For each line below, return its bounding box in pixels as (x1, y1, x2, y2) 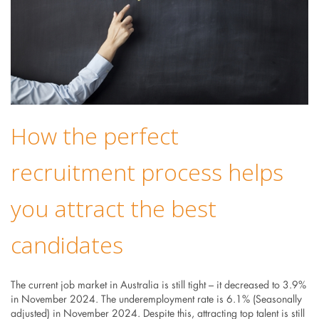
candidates (10, 229, 123, 261)
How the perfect (10, 120, 179, 152)
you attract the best (10, 193, 216, 224)
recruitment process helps (10, 157, 283, 188)
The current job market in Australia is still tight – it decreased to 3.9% (10, 281, 306, 291)
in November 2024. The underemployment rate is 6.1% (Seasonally (10, 295, 302, 305)
